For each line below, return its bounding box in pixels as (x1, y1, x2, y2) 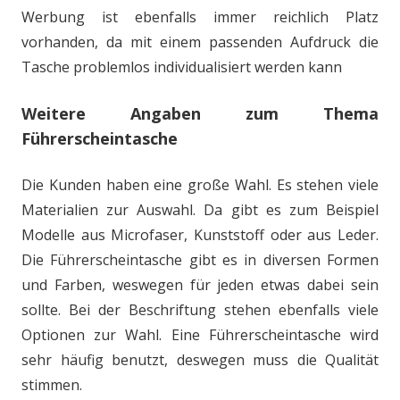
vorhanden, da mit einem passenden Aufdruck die (21, 31, 379, 52)
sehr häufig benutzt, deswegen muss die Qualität (21, 349, 379, 370)
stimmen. (21, 374, 82, 395)
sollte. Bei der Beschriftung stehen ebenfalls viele (21, 299, 379, 320)
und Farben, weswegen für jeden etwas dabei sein (21, 274, 379, 295)
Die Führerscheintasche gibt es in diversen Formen (21, 249, 379, 270)
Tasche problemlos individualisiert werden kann (21, 56, 342, 77)
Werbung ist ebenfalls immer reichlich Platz (21, 6, 379, 27)
